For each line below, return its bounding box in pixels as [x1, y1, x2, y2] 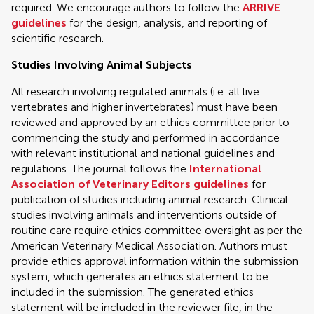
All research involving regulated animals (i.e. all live [11, 85, 259, 98]
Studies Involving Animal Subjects [11, 58, 192, 71]
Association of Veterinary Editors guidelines [11, 177, 249, 191]
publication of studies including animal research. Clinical [11, 193, 288, 206]
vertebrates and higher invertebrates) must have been [11, 100, 278, 114]
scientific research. [11, 32, 104, 45]
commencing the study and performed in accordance [11, 131, 280, 144]
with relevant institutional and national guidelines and [11, 146, 275, 160]
